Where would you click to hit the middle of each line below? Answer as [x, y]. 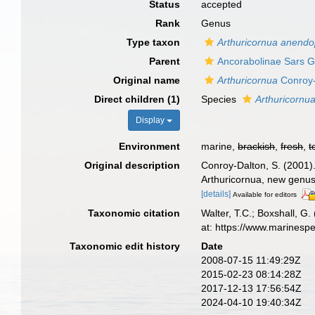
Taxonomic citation [134, 213]
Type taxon [154, 42]
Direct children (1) [137, 99]
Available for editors [265, 194]
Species [220, 99]
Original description [133, 165]
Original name [147, 80]
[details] [216, 194]
